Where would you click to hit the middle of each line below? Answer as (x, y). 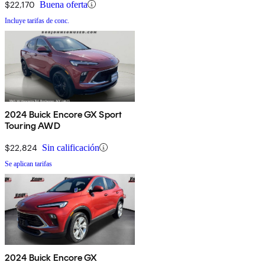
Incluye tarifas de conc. (37, 20)
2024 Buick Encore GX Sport (64, 114)
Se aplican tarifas (28, 164)
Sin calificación (71, 147)
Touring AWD (33, 125)
